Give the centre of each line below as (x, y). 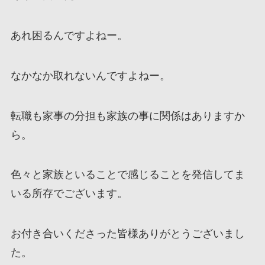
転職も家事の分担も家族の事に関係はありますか (127, 116)
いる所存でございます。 (69, 194)
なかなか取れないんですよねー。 (90, 75)
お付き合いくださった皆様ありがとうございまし (127, 234)
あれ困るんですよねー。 (69, 35)
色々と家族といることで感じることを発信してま (127, 175)
